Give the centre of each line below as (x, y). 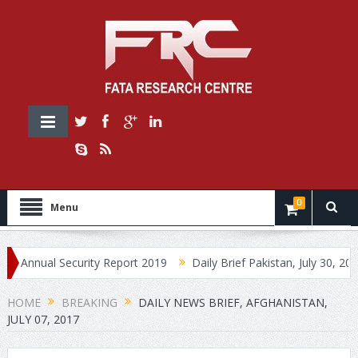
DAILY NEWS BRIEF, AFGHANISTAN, (233, 302)
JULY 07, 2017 (43, 319)
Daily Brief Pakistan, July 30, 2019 (243, 263)
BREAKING (89, 302)
